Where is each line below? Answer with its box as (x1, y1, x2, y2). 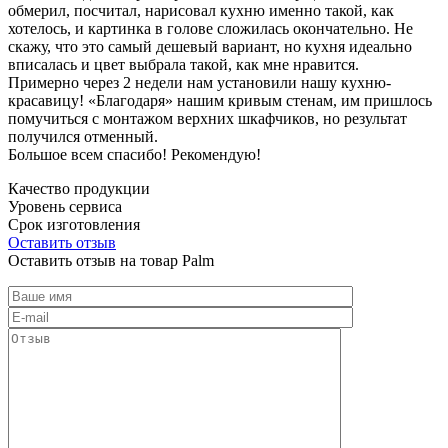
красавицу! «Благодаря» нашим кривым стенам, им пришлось (8, 91, 432, 109)
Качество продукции (8, 179, 150, 197)
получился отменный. (8, 127, 158, 145)
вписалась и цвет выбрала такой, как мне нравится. (8, 55, 359, 73)
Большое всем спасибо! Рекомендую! (8, 145, 261, 163)
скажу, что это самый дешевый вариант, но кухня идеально (8, 37, 412, 55)
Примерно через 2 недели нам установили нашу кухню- (8, 73, 391, 91)
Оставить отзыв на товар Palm (8, 251, 214, 269)
